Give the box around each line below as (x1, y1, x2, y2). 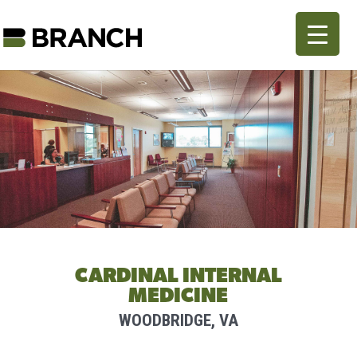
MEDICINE (128, 285, 229, 306)
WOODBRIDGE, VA (118, 310, 238, 330)
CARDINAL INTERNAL (74, 265, 282, 286)
